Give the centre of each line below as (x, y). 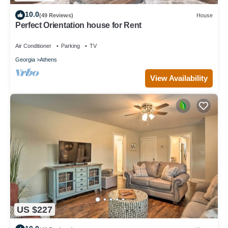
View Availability (179, 78)
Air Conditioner (33, 46)
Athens (48, 60)
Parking (70, 46)
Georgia (25, 60)
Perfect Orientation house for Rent (79, 25)
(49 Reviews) (56, 15)
